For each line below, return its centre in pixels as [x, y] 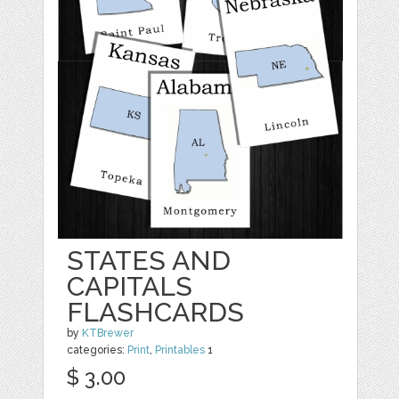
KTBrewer [108, 334]
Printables [180, 350]
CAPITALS [130, 287]
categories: [98, 350]
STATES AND [149, 261]
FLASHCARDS [156, 313]
